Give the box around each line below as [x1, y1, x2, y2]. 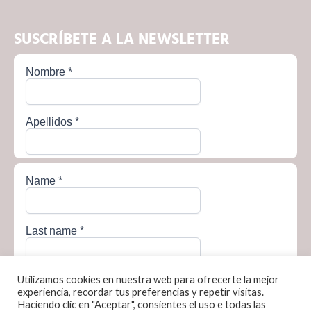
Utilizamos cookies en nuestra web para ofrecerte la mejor [17, 274, 279, 285]
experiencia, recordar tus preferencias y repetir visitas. [17, 286, 264, 298]
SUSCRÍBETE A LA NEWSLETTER [14, 31, 230, 47]
